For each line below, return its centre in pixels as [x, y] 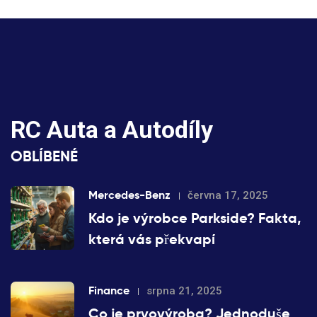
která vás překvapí [152, 240]
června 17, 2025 [228, 196]
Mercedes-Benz [129, 195]
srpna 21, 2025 [184, 291]
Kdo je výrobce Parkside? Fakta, [195, 218]
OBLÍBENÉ [44, 157]
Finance [109, 291]
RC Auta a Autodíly [112, 130]
